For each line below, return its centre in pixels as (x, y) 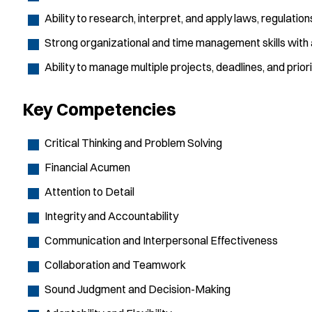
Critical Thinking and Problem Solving (133, 143)
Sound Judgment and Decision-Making (138, 289)
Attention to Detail (89, 192)
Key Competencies (101, 109)
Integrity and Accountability (111, 216)
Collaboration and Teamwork (115, 265)
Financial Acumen (87, 167)
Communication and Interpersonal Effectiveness (161, 241)
